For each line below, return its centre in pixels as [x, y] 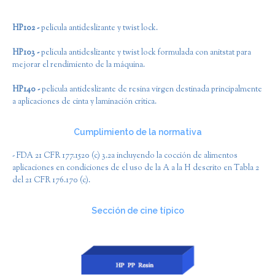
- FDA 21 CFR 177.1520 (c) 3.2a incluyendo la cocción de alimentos [125, 156]
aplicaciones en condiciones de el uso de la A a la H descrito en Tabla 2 [136, 168]
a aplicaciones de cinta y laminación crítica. [84, 102]
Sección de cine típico [137, 211]
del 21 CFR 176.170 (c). [51, 180]
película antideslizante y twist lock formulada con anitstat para [146, 53]
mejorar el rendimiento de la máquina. [79, 65]
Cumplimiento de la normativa [137, 132]
